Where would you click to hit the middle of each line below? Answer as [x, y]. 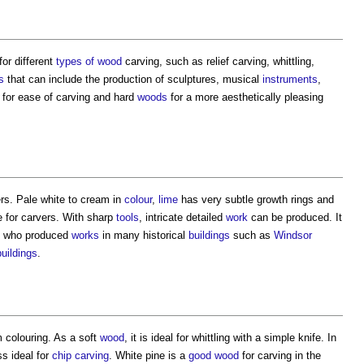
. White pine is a [149, 356]
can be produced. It [295, 218]
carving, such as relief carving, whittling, [218, 62]
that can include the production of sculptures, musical [133, 80]
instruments [290, 80]
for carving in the [280, 356]
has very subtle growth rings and [256, 200]
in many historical [144, 236]
